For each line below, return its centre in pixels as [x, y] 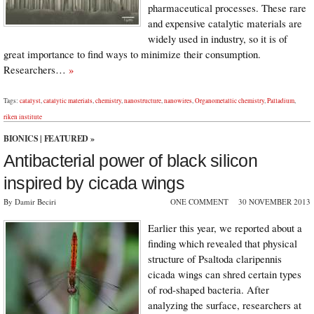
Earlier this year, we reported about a [225, 228]
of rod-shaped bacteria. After [209, 290]
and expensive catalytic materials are [225, 23]
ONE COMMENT [199, 201]
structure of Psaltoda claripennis [215, 259]
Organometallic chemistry [230, 100]
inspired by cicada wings [94, 183]
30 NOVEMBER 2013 [274, 201]
